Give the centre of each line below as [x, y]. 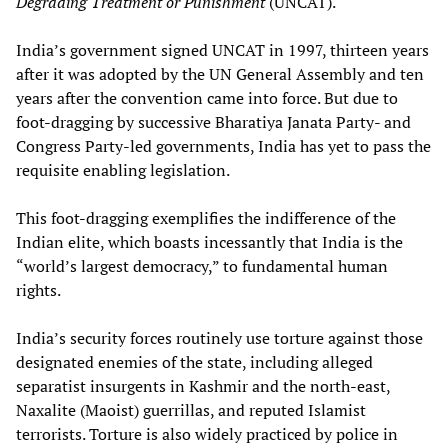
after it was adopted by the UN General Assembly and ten [220, 73]
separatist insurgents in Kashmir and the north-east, [203, 385]
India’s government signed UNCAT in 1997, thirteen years [222, 49]
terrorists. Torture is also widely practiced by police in [207, 433]
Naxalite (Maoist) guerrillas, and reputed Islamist [191, 409]
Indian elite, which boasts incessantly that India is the [209, 241]
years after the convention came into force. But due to [207, 97]
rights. [38, 289]
